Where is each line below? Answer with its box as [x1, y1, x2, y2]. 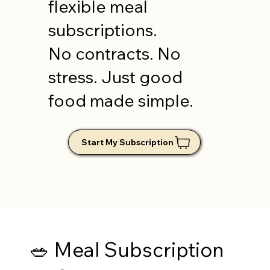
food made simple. [48, 90, 194, 111]
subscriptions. [48, 19, 162, 41]
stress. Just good [48, 66, 183, 88]
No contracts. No [48, 43, 181, 64]
